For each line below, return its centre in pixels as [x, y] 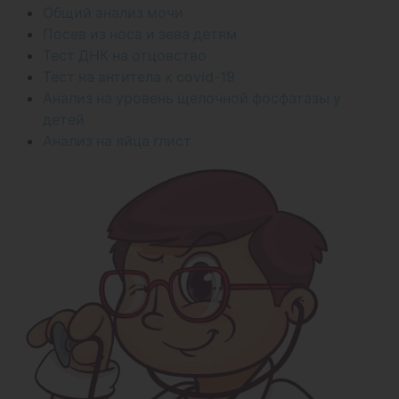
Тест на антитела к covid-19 [139, 77]
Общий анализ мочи [113, 12]
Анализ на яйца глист [117, 141]
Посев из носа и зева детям [140, 34]
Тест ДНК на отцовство [125, 55]
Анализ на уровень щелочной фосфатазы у [192, 98]
